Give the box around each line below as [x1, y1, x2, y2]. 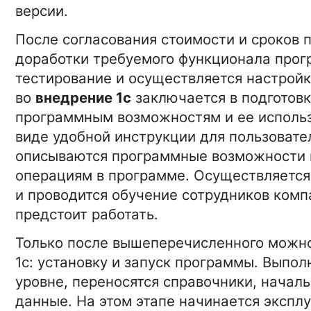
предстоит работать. [15, 205, 158, 224]
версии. [15, 2, 68, 20]
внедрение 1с [35, 89, 131, 107]
